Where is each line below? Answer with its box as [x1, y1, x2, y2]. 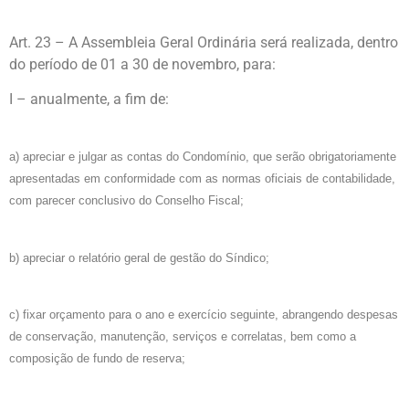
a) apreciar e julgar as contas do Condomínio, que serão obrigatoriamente [9, 150, 396, 164]
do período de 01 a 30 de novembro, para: [9, 55, 276, 73]
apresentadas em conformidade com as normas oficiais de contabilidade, [9, 172, 395, 186]
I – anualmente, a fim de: [9, 90, 169, 109]
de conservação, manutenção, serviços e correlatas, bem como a [9, 330, 356, 344]
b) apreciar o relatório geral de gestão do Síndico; [9, 250, 269, 265]
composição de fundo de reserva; [9, 351, 185, 366]
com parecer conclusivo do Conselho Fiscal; [9, 194, 244, 208]
